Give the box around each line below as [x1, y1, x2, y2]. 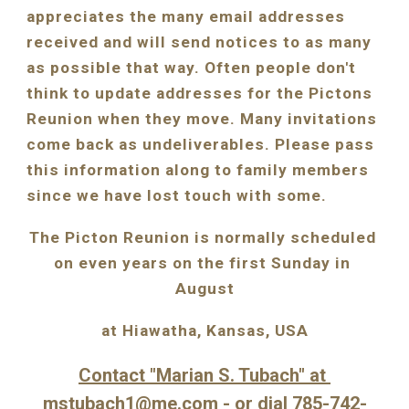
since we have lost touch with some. [26, 186, 328, 204]
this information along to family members [26, 161, 370, 179]
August [174, 279, 235, 298]
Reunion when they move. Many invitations [26, 110, 378, 128]
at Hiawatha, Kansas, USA [100, 321, 309, 340]
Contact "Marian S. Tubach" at [79, 364, 326, 386]
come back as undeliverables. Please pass [26, 135, 375, 153]
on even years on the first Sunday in [54, 254, 351, 272]
